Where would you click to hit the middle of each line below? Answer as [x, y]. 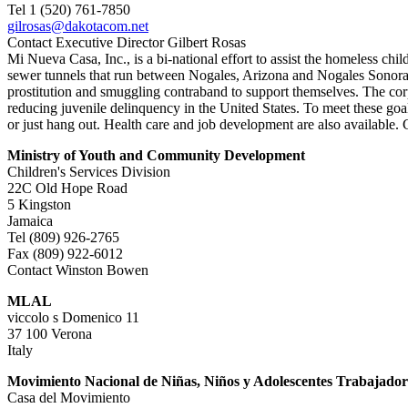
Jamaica [30, 221]
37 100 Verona [50, 334]
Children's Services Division [89, 172]
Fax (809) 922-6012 [65, 254]
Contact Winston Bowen [78, 270]
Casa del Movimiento [69, 398]
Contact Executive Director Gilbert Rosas [127, 42]
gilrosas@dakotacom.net [78, 26]
